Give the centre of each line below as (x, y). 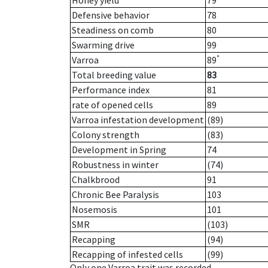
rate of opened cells (112, 105)
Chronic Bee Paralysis (115, 195)
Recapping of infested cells (127, 255)
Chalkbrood (96, 180)
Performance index (111, 90)
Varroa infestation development (138, 120)
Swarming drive (103, 45)
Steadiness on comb (113, 30)
